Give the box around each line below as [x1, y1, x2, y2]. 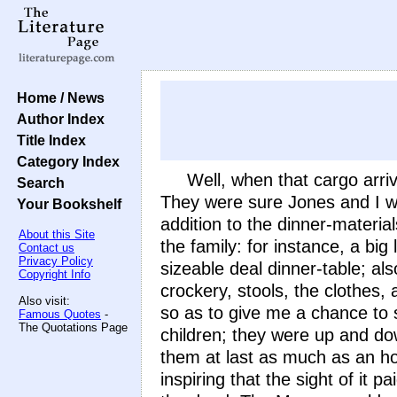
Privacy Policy [19, 254, 93, 268]
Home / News [10, 90, 105, 105]
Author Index [10, 111, 105, 127]
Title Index [10, 132, 86, 148]
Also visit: [19, 294, 70, 307]
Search [10, 175, 65, 191]
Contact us [19, 241, 74, 254]
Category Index [10, 153, 120, 169]
